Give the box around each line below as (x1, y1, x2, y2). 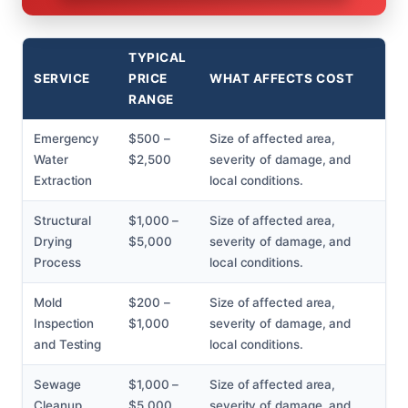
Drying (34, 234, 72, 250)
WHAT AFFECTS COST (209, 71, 354, 87)
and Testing (34, 337, 102, 352)
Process (34, 255, 81, 270)
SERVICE (34, 71, 90, 87)
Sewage (34, 377, 81, 393)
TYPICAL (128, 50, 187, 66)
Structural (34, 213, 92, 229)
